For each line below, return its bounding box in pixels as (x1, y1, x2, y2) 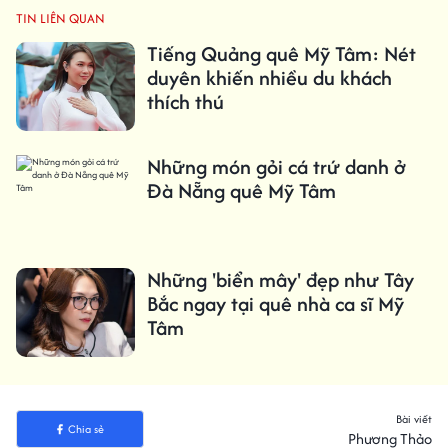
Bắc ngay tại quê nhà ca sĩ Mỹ (146, 288, 404, 318)
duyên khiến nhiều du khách (146, 62, 392, 92)
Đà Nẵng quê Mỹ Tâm (146, 175, 336, 205)
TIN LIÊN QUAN (16, 8, 105, 28)
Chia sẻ (67, 421, 104, 437)
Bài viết (396, 411, 432, 427)
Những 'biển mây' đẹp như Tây (146, 264, 414, 294)
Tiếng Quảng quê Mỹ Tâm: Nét (146, 38, 416, 68)
